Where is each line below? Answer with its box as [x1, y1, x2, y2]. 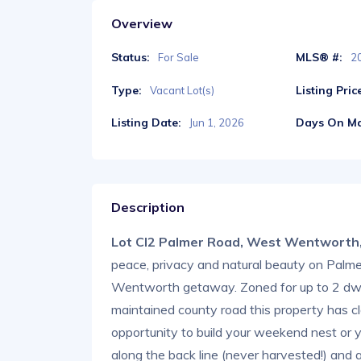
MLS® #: [296, 50, 343, 65]
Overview [111, 15, 172, 32]
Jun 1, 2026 [189, 115, 244, 129]
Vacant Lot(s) [150, 83, 214, 97]
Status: [111, 50, 150, 65]
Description [111, 198, 185, 215]
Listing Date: [111, 114, 181, 130]
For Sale [158, 51, 199, 64]
